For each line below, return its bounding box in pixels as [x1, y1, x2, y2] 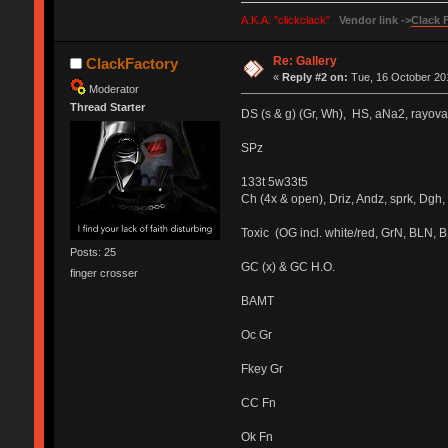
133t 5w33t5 [240, 175, 308, 190]
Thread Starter [69, 101, 145, 114]
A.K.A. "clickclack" [240, 14, 330, 27]
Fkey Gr [240, 362, 283, 377]
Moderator [88, 82, 139, 95]
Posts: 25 [69, 245, 116, 258]
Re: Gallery [273, 54, 338, 69]
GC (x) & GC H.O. [240, 260, 335, 275]
